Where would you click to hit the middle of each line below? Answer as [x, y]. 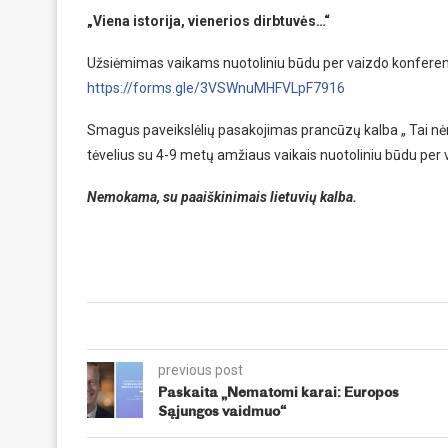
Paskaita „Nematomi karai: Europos [278, 393]
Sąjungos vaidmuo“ [222, 412]
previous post [200, 369]
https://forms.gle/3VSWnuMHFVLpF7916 [216, 87]
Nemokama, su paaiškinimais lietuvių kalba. [222, 196]
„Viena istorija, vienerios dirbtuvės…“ [208, 20]
